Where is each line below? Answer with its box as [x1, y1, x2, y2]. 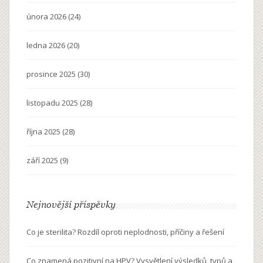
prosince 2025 [26, 69, 77, 80]
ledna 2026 [26, 40, 67, 51]
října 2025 [26, 126, 62, 137]
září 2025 [26, 155, 60, 166]
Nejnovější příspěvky [26, 199, 116, 210]
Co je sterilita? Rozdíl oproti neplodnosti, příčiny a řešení [26, 227, 224, 238]
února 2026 [26, 11, 68, 22]
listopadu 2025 [26, 97, 80, 109]
